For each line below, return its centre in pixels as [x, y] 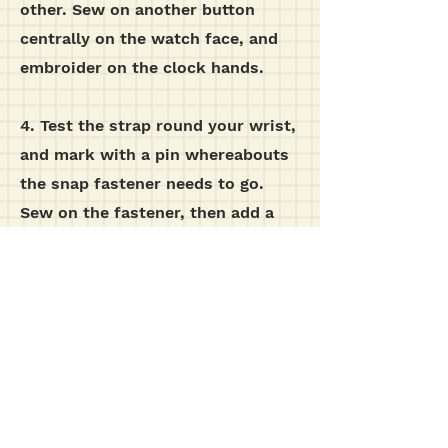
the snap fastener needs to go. [142, 183]
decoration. [65, 299]
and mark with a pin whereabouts [154, 154]
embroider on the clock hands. [142, 67]
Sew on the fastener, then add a [147, 212]
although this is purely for [124, 270]
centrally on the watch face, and [149, 38]
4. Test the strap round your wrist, [158, 125]
